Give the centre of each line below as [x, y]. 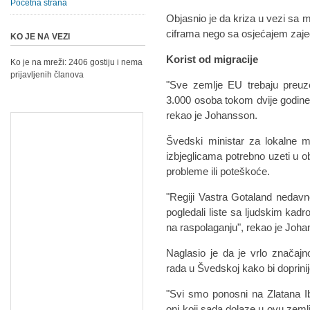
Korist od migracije [212, 59]
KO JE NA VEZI [40, 37]
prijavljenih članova [47, 75]
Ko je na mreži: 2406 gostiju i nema [76, 62]
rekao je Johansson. [212, 115]
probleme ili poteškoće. [218, 171]
